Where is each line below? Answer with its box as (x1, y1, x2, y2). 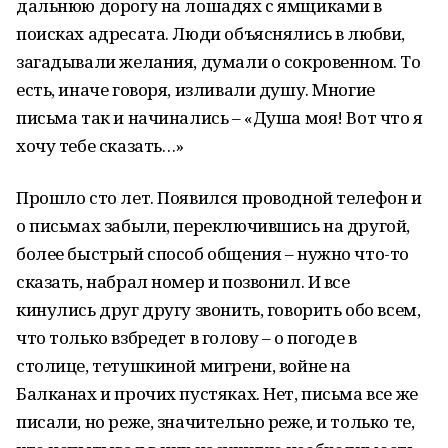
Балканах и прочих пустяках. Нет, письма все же (16, 382, 418, 405)
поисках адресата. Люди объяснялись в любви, (16, 22, 405, 45)
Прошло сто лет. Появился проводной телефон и (16, 186, 422, 209)
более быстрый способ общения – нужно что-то (16, 242, 409, 265)
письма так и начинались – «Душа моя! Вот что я (16, 106, 423, 129)
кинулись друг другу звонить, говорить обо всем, (16, 298, 421, 321)
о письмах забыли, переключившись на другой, (16, 214, 410, 237)
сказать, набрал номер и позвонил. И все (16, 270, 350, 293)
